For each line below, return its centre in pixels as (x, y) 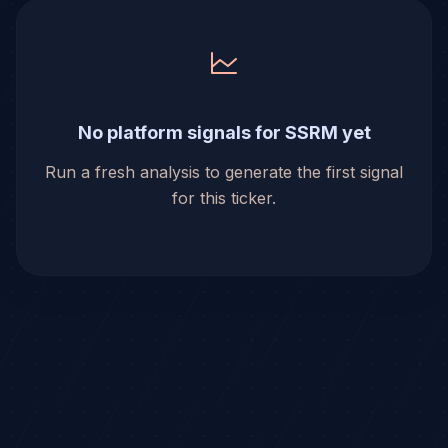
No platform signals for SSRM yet (224, 132)
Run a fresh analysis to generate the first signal (224, 172)
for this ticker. (224, 198)
